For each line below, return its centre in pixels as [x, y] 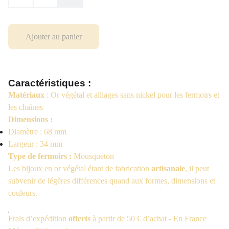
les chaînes [26, 107]
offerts [79, 219]
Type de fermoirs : [40, 156]
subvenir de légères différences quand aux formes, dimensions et [112, 181]
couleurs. [23, 193]
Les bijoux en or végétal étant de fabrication [80, 168]
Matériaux [26, 95]
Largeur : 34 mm [35, 144]
